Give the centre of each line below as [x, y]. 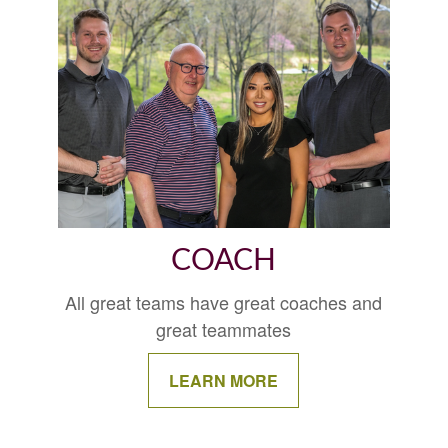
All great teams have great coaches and [224, 301]
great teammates [224, 328]
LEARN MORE [224, 380]
